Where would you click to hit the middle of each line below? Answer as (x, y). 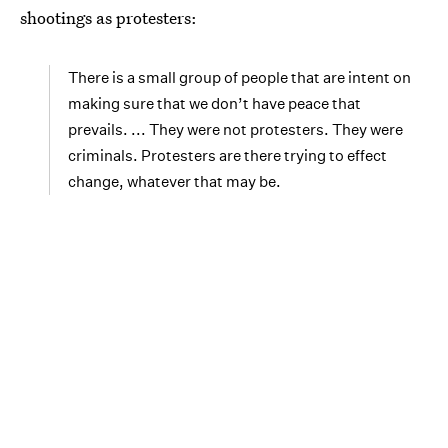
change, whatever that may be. (174, 181)
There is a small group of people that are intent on (239, 77)
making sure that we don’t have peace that (214, 103)
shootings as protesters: (108, 17)
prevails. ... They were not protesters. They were (235, 129)
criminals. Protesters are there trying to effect (227, 155)
